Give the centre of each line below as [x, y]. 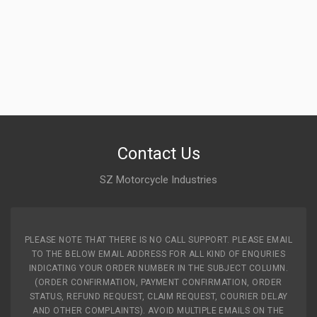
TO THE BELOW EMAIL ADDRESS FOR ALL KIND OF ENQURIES [158, 254]
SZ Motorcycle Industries [158, 180]
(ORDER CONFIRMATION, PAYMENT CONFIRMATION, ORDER [158, 282]
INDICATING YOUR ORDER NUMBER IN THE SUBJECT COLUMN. [158, 268]
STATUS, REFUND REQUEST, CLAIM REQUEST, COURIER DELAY [158, 296]
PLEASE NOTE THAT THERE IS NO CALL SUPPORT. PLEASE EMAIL [158, 240]
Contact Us [158, 154]
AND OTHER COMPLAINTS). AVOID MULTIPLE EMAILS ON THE [158, 311]
